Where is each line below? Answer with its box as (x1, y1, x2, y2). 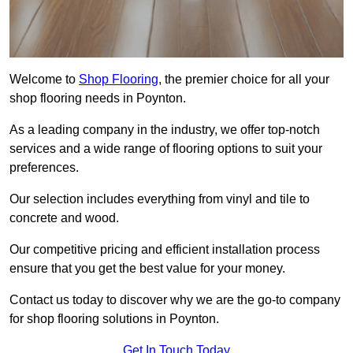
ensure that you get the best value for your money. (9, 262, 285, 276)
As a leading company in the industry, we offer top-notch (9, 123, 320, 137)
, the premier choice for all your (158, 72, 329, 87)
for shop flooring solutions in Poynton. (9, 312, 219, 326)
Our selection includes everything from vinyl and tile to (9, 192, 310, 206)
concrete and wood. (9, 211, 119, 225)
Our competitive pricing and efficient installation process (9, 243, 320, 257)
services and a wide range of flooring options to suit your (9, 142, 322, 156)
